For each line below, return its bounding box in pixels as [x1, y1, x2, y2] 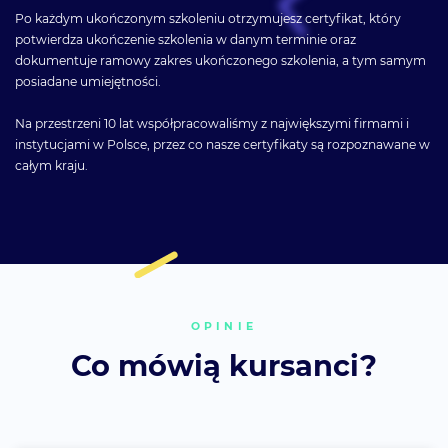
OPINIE [190, 320, 258, 334]
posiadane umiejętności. [15, 73, 161, 89]
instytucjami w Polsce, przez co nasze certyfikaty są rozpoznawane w [15, 137, 430, 153]
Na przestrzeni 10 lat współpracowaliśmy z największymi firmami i [15, 116, 409, 132]
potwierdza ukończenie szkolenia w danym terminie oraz [15, 31, 356, 47]
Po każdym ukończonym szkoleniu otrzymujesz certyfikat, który [15, 10, 401, 26]
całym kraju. [15, 158, 88, 174]
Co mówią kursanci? [71, 347, 377, 383]
